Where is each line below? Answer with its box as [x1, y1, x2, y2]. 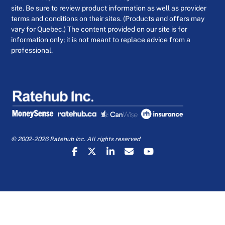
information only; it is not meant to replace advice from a [11, 36, 191, 44]
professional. [11, 46, 53, 55]
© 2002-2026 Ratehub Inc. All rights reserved [11, 136, 141, 143]
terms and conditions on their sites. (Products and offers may [11, 15, 205, 23]
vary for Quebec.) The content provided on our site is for [11, 25, 188, 34]
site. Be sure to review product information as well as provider [11, 4, 207, 13]
